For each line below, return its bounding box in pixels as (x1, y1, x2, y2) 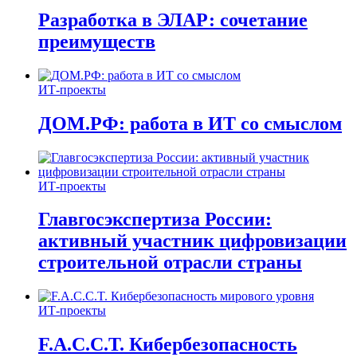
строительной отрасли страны (38, 252, 302, 273)
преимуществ (38, 30, 155, 52)
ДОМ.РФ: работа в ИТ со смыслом (38, 112, 342, 134)
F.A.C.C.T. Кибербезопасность (38, 334, 297, 355)
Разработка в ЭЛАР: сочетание (38, 9, 308, 30)
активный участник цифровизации (38, 230, 347, 252)
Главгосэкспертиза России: (38, 209, 272, 230)
